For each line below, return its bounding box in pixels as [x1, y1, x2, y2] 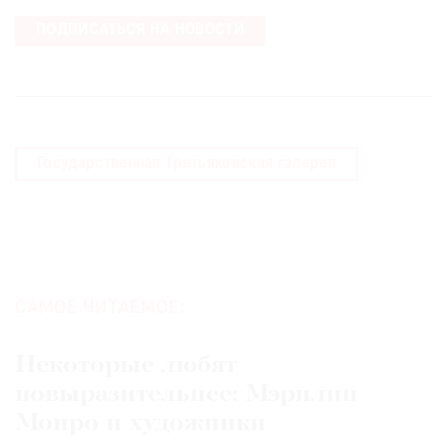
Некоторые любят [15, 353, 237, 379]
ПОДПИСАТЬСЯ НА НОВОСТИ [35, 23, 245, 39]
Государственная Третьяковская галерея [37, 156, 336, 173]
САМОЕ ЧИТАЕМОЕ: [15, 299, 185, 319]
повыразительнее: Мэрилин [15, 382, 358, 408]
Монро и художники [15, 411, 266, 437]
